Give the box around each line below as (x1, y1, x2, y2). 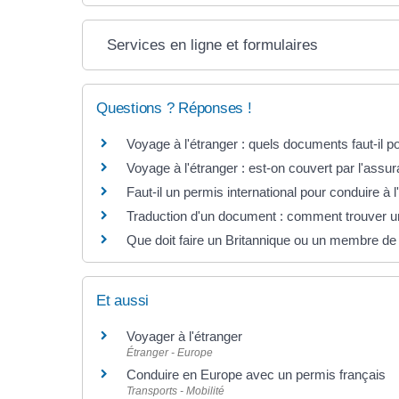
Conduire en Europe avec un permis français (126, 367, 386, 383)
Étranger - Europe (126, 346, 213, 360)
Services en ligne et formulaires (106, 37, 318, 53)
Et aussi (96, 292, 149, 310)
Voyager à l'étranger (126, 329, 242, 345)
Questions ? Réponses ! (96, 100, 252, 117)
